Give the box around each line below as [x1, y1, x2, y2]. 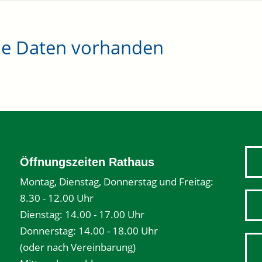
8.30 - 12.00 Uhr [20, 191, 94, 205]
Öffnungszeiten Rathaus [20, 156, 154, 168]
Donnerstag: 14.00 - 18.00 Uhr [20, 224, 158, 237]
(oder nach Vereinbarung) [20, 240, 136, 254]
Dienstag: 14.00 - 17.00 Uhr [20, 208, 144, 221]
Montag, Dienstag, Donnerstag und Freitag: [20, 175, 213, 188]
